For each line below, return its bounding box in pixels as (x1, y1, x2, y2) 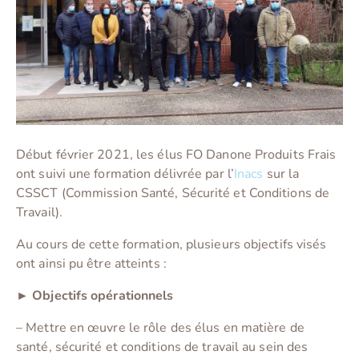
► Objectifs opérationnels (16, 287, 177, 305)
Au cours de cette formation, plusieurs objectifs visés (16, 236, 327, 254)
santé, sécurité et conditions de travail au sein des (16, 338, 309, 357)
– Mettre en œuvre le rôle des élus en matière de (16, 319, 305, 337)
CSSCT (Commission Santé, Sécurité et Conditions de (16, 184, 330, 203)
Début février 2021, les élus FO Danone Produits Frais (16, 146, 337, 164)
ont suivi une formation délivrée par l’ (16, 165, 234, 184)
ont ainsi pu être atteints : (16, 255, 167, 273)
